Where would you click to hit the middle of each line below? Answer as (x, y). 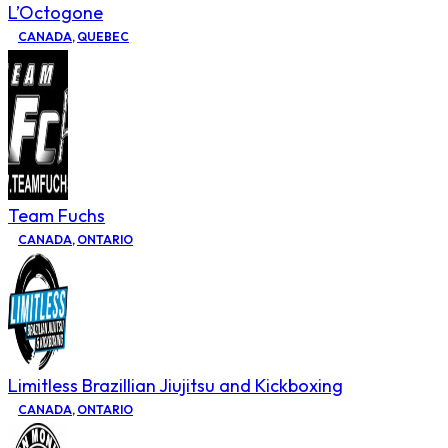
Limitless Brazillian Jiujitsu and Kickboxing (175, 385)
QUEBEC (103, 36)
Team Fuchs (56, 215)
